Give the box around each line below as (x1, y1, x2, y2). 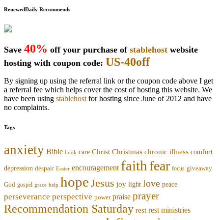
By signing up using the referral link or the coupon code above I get (4, 76, 213, 85)
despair (35, 164, 54, 172)
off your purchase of (48, 44, 130, 55)
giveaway (187, 165, 212, 172)
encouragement (72, 163, 119, 172)
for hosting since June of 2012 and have (86, 94, 212, 103)
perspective (52, 192, 92, 201)
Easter (56, 165, 70, 171)
